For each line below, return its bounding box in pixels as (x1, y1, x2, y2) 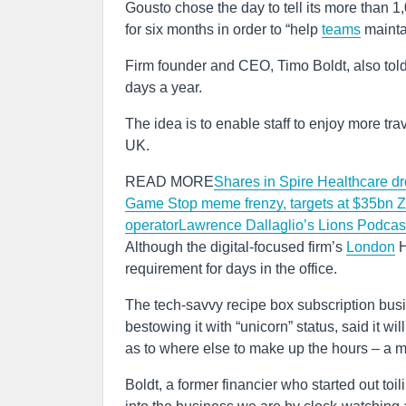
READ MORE (125, 174, 214, 189)
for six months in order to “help (125, 22, 322, 37)
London (346, 239, 395, 255)
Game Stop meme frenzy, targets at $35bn (125, 196, 397, 211)
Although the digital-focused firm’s (125, 239, 346, 255)
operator (125, 217, 179, 233)
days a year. (125, 80, 202, 95)
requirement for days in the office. (125, 261, 337, 276)
